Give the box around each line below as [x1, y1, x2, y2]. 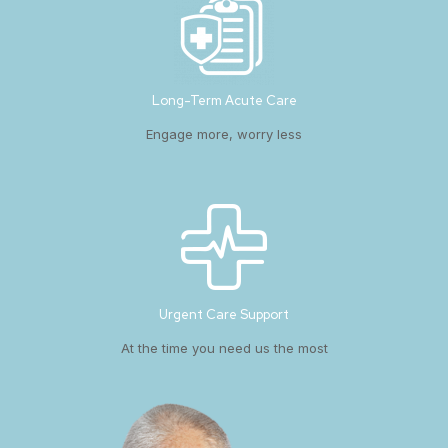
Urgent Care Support [159, 306, 289, 324]
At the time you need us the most [120, 340, 328, 357]
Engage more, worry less [146, 126, 302, 143]
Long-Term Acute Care [151, 92, 297, 110]
